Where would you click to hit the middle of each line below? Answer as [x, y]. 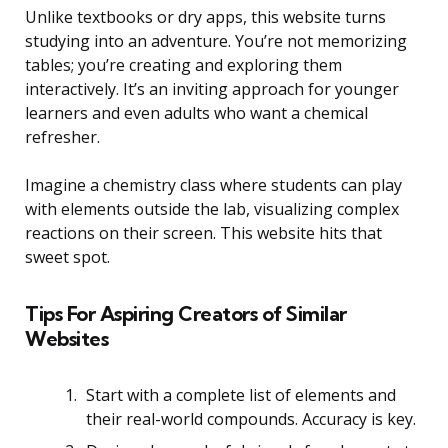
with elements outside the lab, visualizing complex [212, 208]
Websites [66, 338]
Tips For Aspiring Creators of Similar [186, 313]
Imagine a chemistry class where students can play [213, 184]
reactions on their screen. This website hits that [203, 232]
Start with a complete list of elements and [241, 394]
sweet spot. [67, 256]
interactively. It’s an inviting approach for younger [212, 88]
